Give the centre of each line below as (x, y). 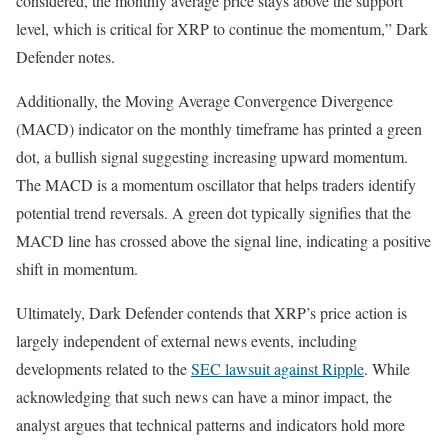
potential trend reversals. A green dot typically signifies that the (213, 212)
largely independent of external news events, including (186, 340)
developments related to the (103, 368)
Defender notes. (65, 56)
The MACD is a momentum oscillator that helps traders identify (216, 184)
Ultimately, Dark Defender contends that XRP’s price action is (211, 312)
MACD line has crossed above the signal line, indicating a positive (223, 240)
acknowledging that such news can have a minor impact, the (204, 396)
